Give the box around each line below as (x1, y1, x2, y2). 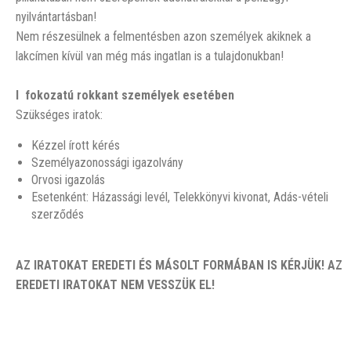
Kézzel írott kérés (31, 138, 120, 153)
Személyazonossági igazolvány (31, 155, 183, 170)
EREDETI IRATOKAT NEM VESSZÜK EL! (16, 277, 215, 292)
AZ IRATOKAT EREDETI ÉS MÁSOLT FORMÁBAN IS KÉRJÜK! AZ (16, 258, 342, 273)
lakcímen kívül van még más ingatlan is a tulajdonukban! (16, 49, 284, 63)
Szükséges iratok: (16, 107, 103, 122)
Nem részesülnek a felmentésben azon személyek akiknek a (16, 29, 311, 44)
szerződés (31, 207, 84, 222)
